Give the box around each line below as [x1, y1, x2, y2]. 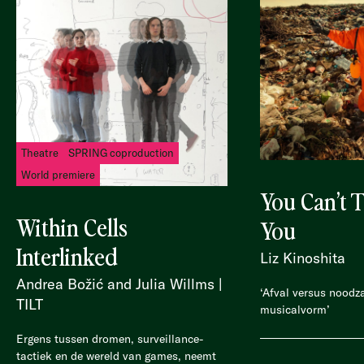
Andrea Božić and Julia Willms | [16, 275, 223, 293]
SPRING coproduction [68, 146, 174, 159]
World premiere [21, 168, 95, 181]
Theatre [21, 146, 58, 159]
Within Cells [16, 210, 128, 243]
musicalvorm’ [260, 302, 333, 317]
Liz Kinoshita [260, 249, 345, 267]
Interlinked [16, 239, 118, 272]
